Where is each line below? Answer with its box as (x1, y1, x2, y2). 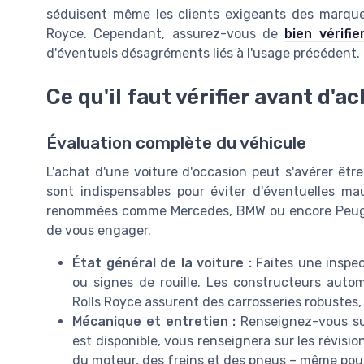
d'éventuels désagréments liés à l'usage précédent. (46, 45, 360, 62)
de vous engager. (46, 222, 151, 238)
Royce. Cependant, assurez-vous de (46, 26, 285, 42)
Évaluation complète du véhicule (46, 132, 306, 153)
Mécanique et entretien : (72, 313, 236, 329)
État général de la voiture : (72, 254, 252, 271)
